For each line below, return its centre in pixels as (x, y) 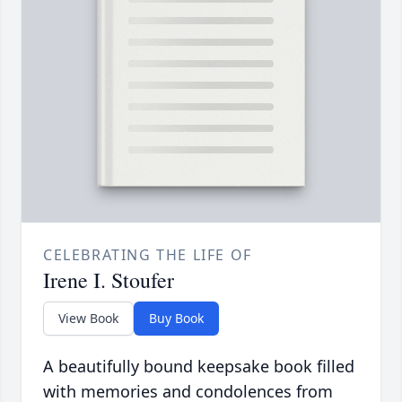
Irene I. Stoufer (109, 280)
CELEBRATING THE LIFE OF (148, 255)
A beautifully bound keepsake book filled (199, 367)
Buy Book (176, 319)
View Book (88, 319)
